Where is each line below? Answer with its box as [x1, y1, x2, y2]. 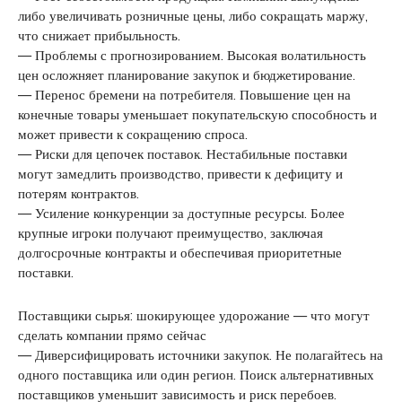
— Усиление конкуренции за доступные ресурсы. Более [18, 204, 345, 222]
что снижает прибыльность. [18, 26, 180, 44]
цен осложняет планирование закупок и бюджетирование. [18, 66, 355, 83]
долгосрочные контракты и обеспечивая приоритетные [18, 243, 342, 261]
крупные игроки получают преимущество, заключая [18, 223, 323, 241]
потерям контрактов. [18, 184, 139, 202]
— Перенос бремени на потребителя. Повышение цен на [18, 85, 351, 103]
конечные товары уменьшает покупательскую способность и [18, 105, 377, 123]
